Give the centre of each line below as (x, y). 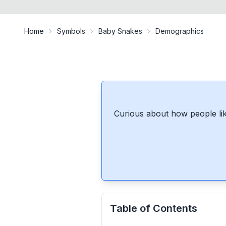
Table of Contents (153, 208)
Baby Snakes (120, 31)
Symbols (71, 31)
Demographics (180, 31)
